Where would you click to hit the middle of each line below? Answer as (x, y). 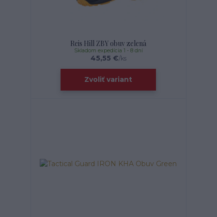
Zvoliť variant (108, 80)
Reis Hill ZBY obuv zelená (108, 43)
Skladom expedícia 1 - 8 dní (108, 50)
